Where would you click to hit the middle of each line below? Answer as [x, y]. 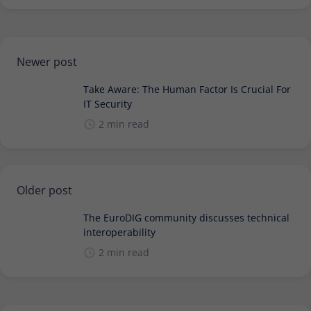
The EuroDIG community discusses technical [186, 217]
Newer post [47, 61]
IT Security [108, 103]
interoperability [119, 232]
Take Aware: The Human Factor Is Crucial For [187, 89]
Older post [44, 190]
